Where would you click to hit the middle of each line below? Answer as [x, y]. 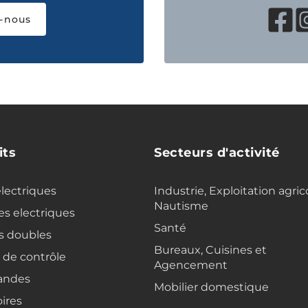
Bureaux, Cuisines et [210, 250]
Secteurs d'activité [217, 153]
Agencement [191, 265]
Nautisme [181, 206]
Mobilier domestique [211, 287]
